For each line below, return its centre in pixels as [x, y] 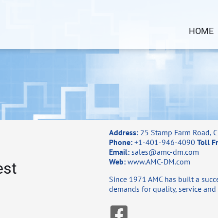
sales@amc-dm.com [165, 152]
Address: [124, 133]
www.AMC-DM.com [159, 162]
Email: [119, 152]
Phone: [121, 142]
